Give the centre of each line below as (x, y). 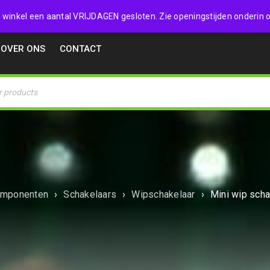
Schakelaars (90, 194)
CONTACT (80, 49)
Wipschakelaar (163, 194)
